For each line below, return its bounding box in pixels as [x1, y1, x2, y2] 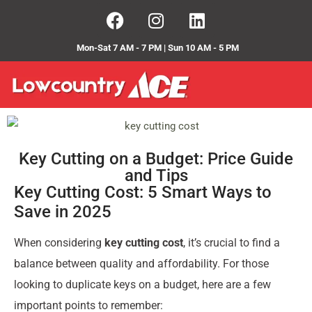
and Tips [124, 166, 188, 186]
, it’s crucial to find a [183, 236, 280, 250]
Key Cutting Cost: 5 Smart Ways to [14, 182, 272, 203]
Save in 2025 [14, 202, 111, 222]
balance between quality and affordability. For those [14, 257, 269, 271]
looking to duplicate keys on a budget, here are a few [14, 278, 271, 292]
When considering [14, 236, 104, 250]
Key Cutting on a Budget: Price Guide [19, 149, 293, 169]
